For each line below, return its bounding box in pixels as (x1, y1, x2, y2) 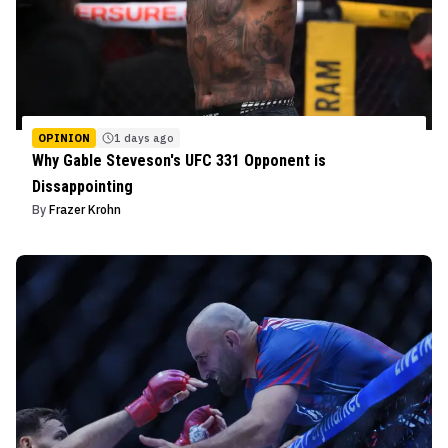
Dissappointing (32, 176, 133, 196)
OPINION (38, 130, 90, 145)
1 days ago (114, 130, 174, 145)
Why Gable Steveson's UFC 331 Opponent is (32, 150, 326, 170)
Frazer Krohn (49, 201, 121, 217)
